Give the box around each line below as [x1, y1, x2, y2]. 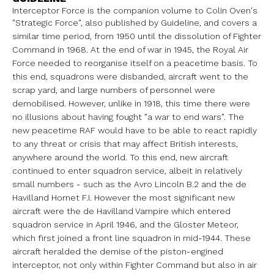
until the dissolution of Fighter [138, 31, 261, 41]
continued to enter [12, 165, 93, 176]
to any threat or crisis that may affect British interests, [12, 138, 238, 149]
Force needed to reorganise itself [12, 57, 154, 68]
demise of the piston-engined [100, 246, 223, 256]
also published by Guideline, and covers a [85, 17, 257, 28]
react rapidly [205, 125, 257, 135]
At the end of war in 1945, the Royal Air [91, 44, 248, 54]
